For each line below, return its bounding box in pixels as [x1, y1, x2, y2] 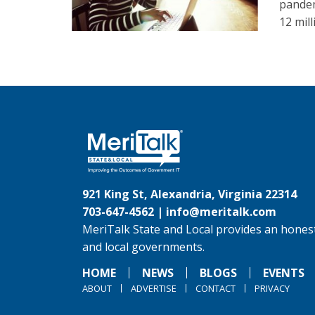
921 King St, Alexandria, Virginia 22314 [82, 186, 297, 202]
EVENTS [263, 265, 304, 281]
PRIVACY [255, 282, 290, 295]
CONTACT [195, 282, 236, 295]
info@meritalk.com [166, 204, 276, 219]
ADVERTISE [131, 282, 176, 295]
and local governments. [82, 239, 205, 255]
